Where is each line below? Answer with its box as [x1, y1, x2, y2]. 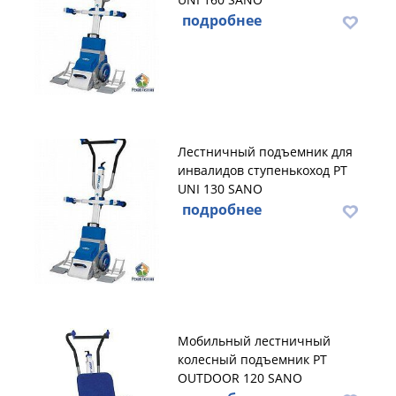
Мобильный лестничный [178, 332, 331, 349]
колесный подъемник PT [178, 351, 327, 368]
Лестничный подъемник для [178, 143, 353, 160]
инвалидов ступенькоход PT [178, 162, 347, 179]
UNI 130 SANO [178, 180, 263, 197]
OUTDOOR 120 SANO [178, 369, 302, 386]
